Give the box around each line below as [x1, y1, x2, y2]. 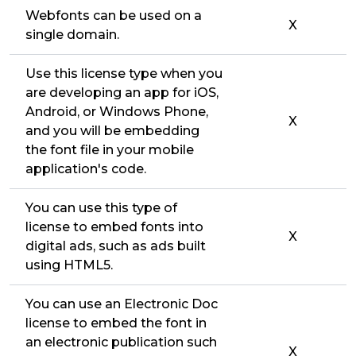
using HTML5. [25, 257, 113, 273]
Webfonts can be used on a [25, 8, 202, 23]
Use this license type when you [25, 66, 222, 81]
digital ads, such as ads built [25, 238, 206, 253]
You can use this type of [25, 200, 177, 215]
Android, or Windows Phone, [25, 104, 208, 119]
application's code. [25, 161, 146, 176]
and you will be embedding [25, 123, 199, 138]
